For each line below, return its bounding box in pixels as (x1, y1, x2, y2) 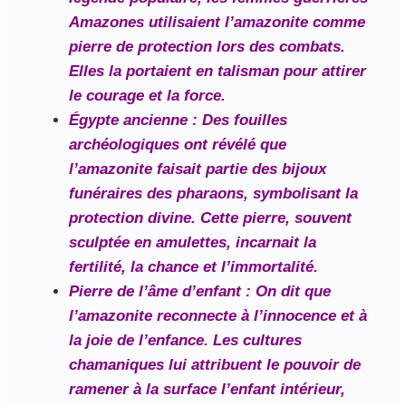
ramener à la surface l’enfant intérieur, (69, 381, 345, 399)
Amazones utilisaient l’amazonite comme (69, 14, 365, 32)
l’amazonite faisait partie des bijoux (69, 160, 326, 179)
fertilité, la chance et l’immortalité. (69, 258, 318, 276)
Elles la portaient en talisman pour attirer (69, 63, 366, 81)
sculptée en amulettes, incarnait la (69, 234, 316, 252)
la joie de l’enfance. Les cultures (69, 332, 302, 350)
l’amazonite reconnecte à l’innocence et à (69, 307, 367, 325)
